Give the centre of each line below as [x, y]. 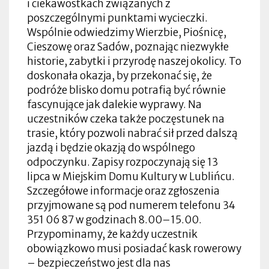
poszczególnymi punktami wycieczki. [117, 18]
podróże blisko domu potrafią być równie [126, 90]
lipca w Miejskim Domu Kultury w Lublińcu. [131, 176]
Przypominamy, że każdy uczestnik [112, 234]
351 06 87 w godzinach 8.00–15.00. [114, 219]
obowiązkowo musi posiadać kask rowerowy [134, 248]
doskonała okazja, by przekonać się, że [119, 75]
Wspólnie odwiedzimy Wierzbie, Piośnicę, [127, 32]
